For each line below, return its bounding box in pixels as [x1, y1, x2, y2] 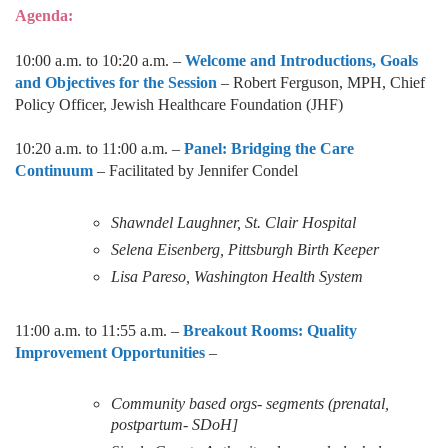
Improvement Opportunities [15, 343, 209, 361]
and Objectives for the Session [15, 73, 221, 91]
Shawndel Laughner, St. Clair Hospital [111, 213, 356, 231]
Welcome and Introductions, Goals [185, 51, 418, 69]
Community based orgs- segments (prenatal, [111, 395, 389, 413]
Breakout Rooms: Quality [179, 321, 357, 339]
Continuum [15, 162, 97, 180]
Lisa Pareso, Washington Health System [111, 267, 363, 285]
